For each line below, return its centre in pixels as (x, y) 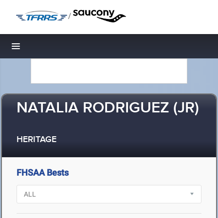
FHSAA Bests (43, 173)
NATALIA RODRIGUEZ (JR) (108, 108)
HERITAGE (36, 140)
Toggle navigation (49, 49)
